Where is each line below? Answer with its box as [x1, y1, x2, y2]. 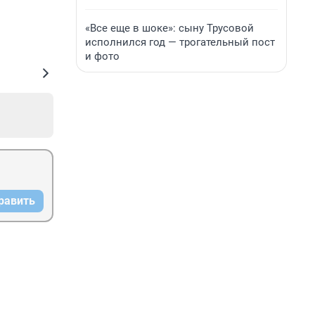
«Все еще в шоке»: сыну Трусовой [85, 22, 254, 34]
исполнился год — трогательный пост [85, 36, 275, 49]
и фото [85, 50, 120, 63]
